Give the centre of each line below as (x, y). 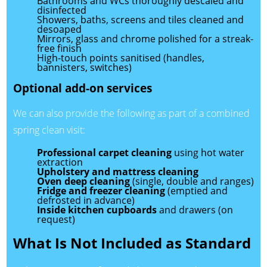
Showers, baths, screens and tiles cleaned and (140, 19)
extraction (60, 162)
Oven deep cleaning (83, 181)
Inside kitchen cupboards (97, 210)
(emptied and (196, 191)
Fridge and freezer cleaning (101, 191)
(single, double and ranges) (192, 181)
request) (56, 219)
